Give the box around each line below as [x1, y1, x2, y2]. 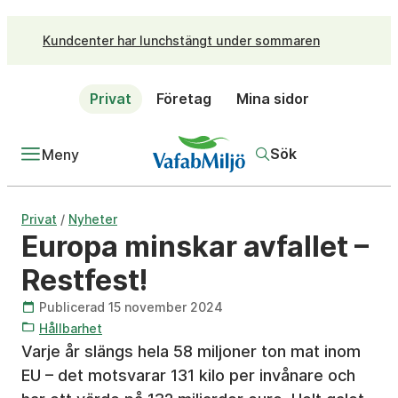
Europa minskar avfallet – [21, 229, 369, 264]
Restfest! [21, 263, 147, 298]
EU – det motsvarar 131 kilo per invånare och [21, 366, 355, 385]
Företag [155, 90, 211, 107]
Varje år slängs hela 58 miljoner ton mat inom [21, 342, 361, 361]
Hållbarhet [39, 321, 102, 336]
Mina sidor [235, 90, 309, 107]
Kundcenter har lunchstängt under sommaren [43, 32, 320, 48]
